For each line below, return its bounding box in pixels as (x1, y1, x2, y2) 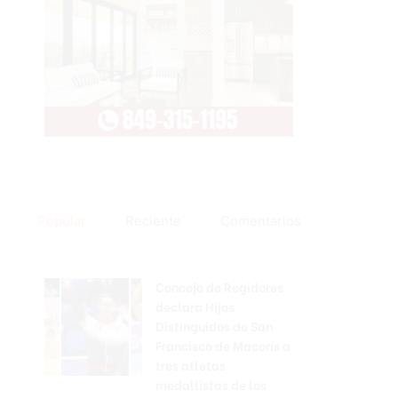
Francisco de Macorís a (155, 335, 291, 354)
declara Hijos (155, 296, 235, 315)
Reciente (124, 211, 181, 229)
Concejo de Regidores (155, 276, 283, 296)
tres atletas (155, 354, 226, 374)
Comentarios (219, 211, 301, 229)
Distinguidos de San (155, 315, 273, 335)
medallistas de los (155, 374, 267, 394)
